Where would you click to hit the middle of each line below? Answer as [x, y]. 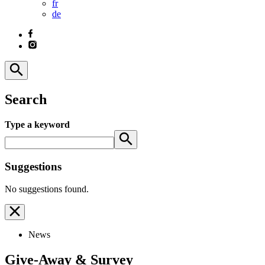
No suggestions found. [47, 189]
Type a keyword [37, 124]
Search [26, 99]
